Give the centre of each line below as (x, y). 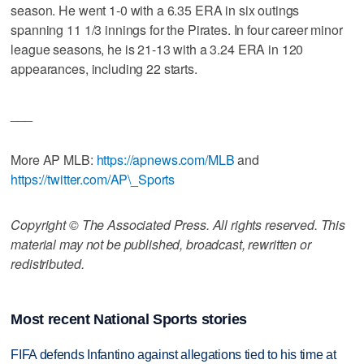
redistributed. (48, 263)
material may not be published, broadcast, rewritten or (161, 244)
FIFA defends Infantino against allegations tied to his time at (173, 354)
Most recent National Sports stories (129, 319)
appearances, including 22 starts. (104, 68)
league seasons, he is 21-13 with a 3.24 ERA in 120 (157, 49)
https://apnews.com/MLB (165, 159)
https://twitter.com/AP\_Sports (93, 179)
